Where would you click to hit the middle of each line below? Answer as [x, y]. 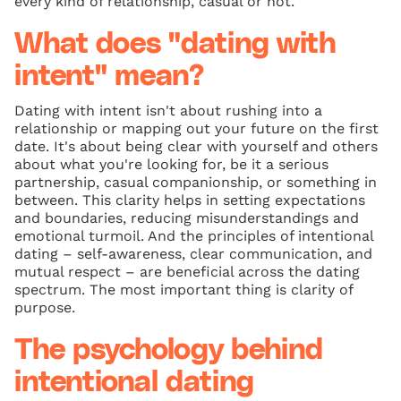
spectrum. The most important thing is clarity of [183, 290]
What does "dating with [175, 45]
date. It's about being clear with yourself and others [196, 147]
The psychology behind [169, 351]
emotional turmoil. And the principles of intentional [194, 236]
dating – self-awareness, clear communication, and [193, 254]
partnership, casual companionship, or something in [196, 183]
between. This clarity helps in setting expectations [190, 200]
